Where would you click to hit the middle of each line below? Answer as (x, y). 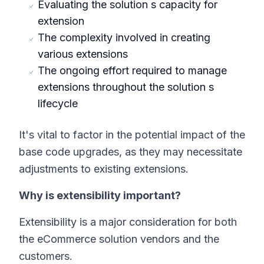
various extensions (83, 54)
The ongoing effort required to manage (132, 70)
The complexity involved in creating (124, 37)
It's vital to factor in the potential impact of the (132, 135)
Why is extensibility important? (100, 195)
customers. (46, 256)
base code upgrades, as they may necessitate (131, 152)
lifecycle (58, 103)
